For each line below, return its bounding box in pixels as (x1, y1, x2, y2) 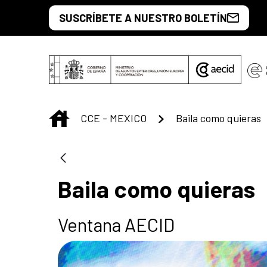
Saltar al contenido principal (5, 6, 133, 19)
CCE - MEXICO (80, 111, 147, 125)
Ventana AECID (58, 213, 175, 235)
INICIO (69, 110, 98, 123)
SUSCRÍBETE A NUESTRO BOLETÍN (59, 11, 227, 24)
